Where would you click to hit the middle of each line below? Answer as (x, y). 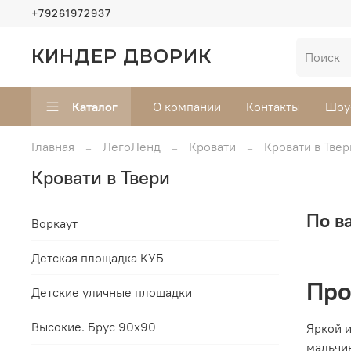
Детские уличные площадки (112, 292)
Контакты (273, 107)
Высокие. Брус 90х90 (94, 327)
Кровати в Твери (101, 177)
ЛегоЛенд (132, 146)
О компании (187, 107)
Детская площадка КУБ (98, 257)
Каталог (95, 107)
